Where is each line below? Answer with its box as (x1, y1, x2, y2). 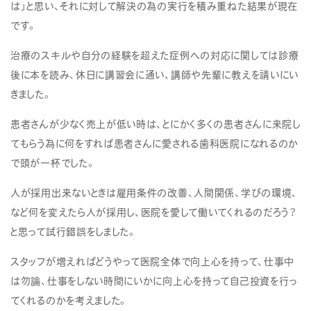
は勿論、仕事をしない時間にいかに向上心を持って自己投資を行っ (10, 274, 298, 287)
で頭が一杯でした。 (10, 155, 96, 169)
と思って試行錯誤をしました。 (10, 224, 137, 238)
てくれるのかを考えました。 (10, 293, 129, 307)
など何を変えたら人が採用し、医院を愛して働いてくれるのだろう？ (10, 205, 297, 219)
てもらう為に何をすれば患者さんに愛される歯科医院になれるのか (10, 136, 299, 150)
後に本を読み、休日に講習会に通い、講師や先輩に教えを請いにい (10, 67, 299, 81)
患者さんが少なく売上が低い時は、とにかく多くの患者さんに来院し (10, 117, 301, 131)
